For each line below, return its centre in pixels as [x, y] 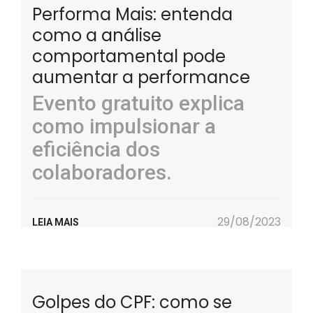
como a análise [97, 35]
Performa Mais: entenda [132, 14]
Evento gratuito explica [138, 103]
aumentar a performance [141, 77]
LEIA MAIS [56, 222]
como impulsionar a [124, 126]
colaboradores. [102, 172]
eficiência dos [96, 149]
